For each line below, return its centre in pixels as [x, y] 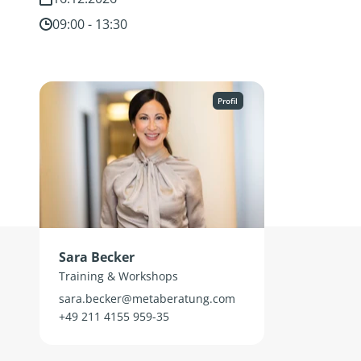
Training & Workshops [119, 276]
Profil [228, 101]
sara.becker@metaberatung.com [147, 299]
